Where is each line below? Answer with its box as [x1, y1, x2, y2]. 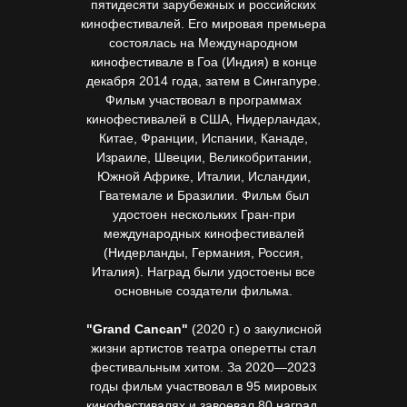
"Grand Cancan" [85, 322, 188, 336]
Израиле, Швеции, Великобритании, [95, 150, 312, 164]
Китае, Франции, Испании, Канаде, [99, 131, 308, 145]
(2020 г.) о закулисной [187, 322, 322, 336]
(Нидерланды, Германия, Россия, [104, 245, 303, 260]
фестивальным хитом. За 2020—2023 [91, 360, 316, 374]
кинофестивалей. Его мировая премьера [81, 16, 326, 31]
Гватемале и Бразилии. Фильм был [98, 188, 309, 203]
